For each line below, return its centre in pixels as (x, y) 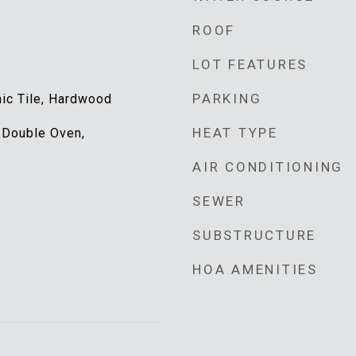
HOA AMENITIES (255, 269)
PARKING (227, 99)
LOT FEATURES (250, 64)
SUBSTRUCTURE (254, 235)
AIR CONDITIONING (268, 167)
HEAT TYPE (235, 133)
